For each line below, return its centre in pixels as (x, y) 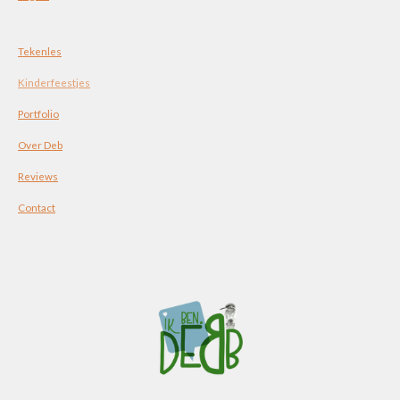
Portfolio (38, 114)
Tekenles (40, 51)
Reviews (38, 176)
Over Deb (40, 145)
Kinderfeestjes (54, 83)
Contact (37, 208)
